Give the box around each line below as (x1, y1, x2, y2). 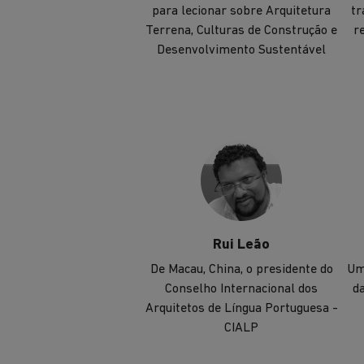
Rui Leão (213, 237, 270, 253)
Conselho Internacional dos (165, 283, 318, 297)
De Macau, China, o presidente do (149, 263, 333, 277)
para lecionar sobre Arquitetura (152, 5, 331, 19)
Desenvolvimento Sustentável (157, 44, 326, 58)
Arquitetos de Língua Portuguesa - (145, 302, 338, 316)
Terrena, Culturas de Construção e (145, 24, 337, 38)
